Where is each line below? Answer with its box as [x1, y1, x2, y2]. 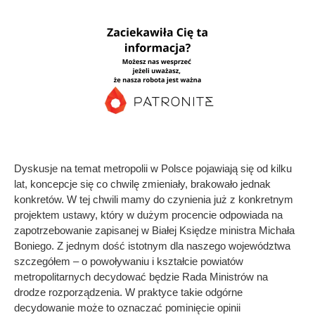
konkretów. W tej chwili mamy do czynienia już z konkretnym [14, 193, 293, 205]
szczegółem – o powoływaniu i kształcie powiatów [14, 255, 243, 267]
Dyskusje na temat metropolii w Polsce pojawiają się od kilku [14, 162, 292, 174]
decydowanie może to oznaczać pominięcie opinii [14, 301, 240, 314]
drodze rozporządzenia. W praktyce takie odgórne [14, 285, 243, 298]
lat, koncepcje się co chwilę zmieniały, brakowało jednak [14, 177, 271, 190]
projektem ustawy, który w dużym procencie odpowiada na [14, 208, 283, 221]
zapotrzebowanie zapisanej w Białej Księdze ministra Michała [14, 224, 295, 236]
